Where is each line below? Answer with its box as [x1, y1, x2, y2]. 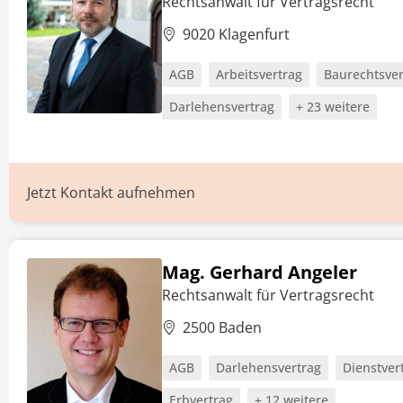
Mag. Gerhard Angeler [162, 260, 357, 284]
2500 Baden [183, 318, 262, 337]
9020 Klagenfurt [183, 24, 290, 44]
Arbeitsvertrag [216, 66, 302, 83]
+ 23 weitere [296, 98, 370, 115]
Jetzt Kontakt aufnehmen [27, 183, 195, 202]
